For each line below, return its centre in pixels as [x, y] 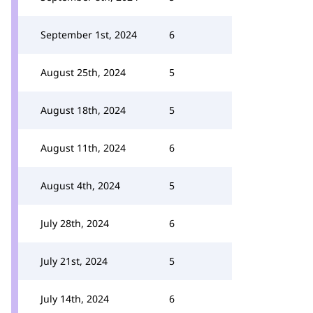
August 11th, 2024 [83, 148]
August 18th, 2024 [83, 110]
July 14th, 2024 [75, 299]
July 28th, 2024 [75, 223]
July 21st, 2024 [74, 261]
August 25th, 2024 [83, 72]
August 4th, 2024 [80, 185]
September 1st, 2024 [89, 35]
